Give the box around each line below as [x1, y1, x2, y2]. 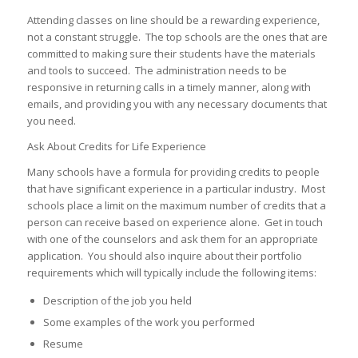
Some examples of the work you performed [42, 314, 255, 329]
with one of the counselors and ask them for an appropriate [26, 231, 318, 246]
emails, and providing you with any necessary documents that [26, 96, 327, 111]
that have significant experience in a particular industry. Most [26, 181, 325, 196]
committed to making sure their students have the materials [26, 46, 316, 61]
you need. [26, 113, 76, 128]
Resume [42, 336, 83, 351]
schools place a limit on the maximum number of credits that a [26, 197, 326, 213]
